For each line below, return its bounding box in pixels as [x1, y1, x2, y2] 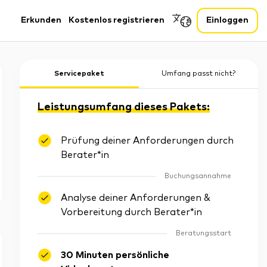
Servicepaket [54, 70, 104, 77]
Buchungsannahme [164, 173, 231, 180]
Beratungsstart [176, 230, 231, 237]
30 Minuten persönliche [61, 250, 169, 260]
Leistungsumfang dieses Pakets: [38, 102, 210, 113]
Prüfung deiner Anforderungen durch [61, 136, 234, 145]
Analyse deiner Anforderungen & [61, 193, 210, 203]
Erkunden [21, 16, 61, 24]
